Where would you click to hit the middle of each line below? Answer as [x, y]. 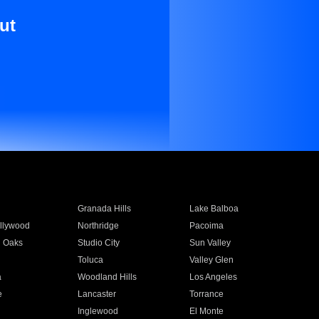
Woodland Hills [107, 277]
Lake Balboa [214, 209]
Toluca [90, 260]
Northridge [98, 226]
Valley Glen [212, 260]
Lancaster [96, 294]
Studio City [98, 243]
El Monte [207, 311]
